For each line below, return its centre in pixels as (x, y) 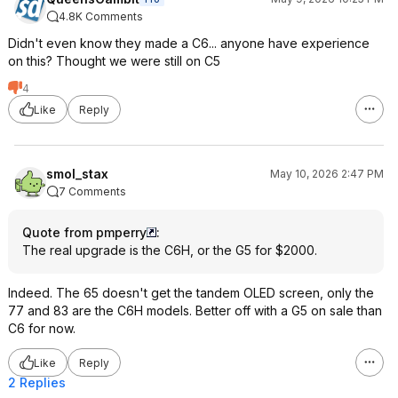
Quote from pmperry (84, 232)
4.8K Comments (101, 16)
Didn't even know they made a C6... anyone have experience (189, 43)
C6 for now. (42, 328)
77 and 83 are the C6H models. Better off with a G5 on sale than (195, 310)
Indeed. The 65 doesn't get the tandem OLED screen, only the (191, 293)
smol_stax (77, 174)
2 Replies (37, 382)
